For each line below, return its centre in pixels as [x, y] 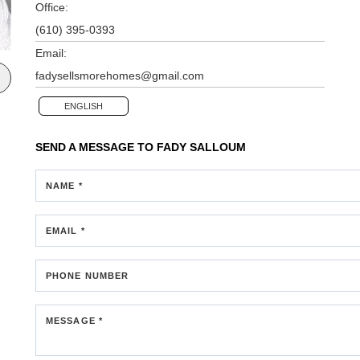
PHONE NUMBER [88, 275]
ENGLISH [84, 106]
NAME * [64, 185]
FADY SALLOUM [201, 147]
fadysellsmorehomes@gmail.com [120, 75]
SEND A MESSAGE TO [96, 147]
